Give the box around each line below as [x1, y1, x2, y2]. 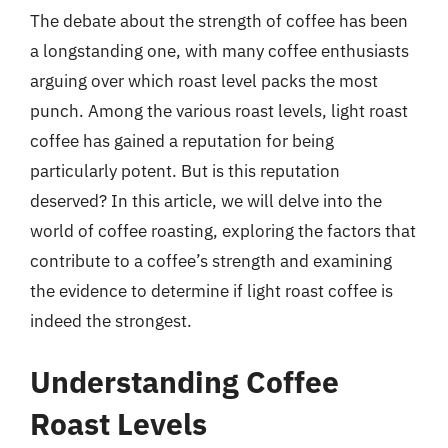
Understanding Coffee [30, 362, 339, 401]
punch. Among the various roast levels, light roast [30, 99, 408, 122]
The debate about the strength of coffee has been [30, 9, 408, 32]
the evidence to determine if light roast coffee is [30, 279, 393, 302]
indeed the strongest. [30, 309, 192, 332]
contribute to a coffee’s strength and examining [30, 249, 392, 272]
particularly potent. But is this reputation [30, 159, 340, 182]
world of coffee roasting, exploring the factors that [30, 219, 416, 242]
